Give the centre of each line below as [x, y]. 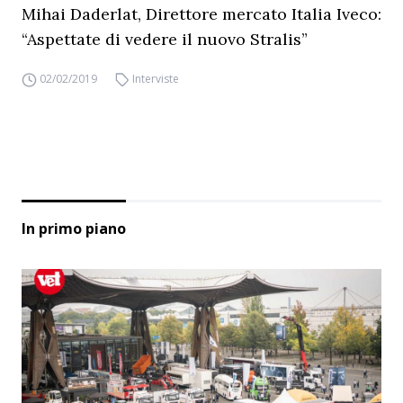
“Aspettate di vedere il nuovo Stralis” [165, 39]
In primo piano [74, 228]
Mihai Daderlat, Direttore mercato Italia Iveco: [201, 14]
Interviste [156, 79]
